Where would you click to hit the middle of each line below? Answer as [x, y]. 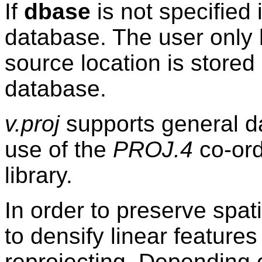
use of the [59, 149]
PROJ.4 [153, 149]
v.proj [32, 123]
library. [39, 175]
